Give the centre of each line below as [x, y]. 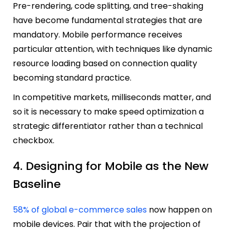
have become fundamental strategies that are [108, 20]
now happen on [179, 210]
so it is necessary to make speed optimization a [108, 111]
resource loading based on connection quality [105, 63]
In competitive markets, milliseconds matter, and [112, 97]
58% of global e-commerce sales [80, 210]
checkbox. [34, 140]
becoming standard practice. [72, 78]
